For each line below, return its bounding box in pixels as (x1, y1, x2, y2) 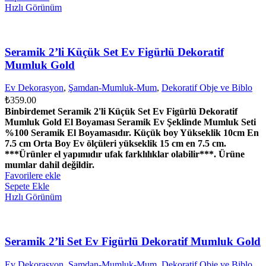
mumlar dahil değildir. (5, 160, 94, 170)
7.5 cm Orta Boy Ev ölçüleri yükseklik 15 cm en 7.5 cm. (5, 138, 226, 149)
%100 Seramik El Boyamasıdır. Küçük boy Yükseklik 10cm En (5, 128, 259, 138)
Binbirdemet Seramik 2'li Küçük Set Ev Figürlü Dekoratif (5, 106, 237, 117)
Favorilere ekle (5, 170, 61, 181)
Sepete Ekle (5, 181, 49, 192)
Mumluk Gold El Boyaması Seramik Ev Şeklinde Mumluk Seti (5, 117, 256, 128)
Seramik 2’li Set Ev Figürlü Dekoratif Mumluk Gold (5, 235, 261, 248)
